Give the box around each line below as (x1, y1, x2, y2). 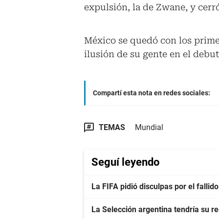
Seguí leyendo (91, 156, 159, 169)
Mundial (135, 123, 163, 132)
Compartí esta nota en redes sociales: (93, 89, 210, 97)
